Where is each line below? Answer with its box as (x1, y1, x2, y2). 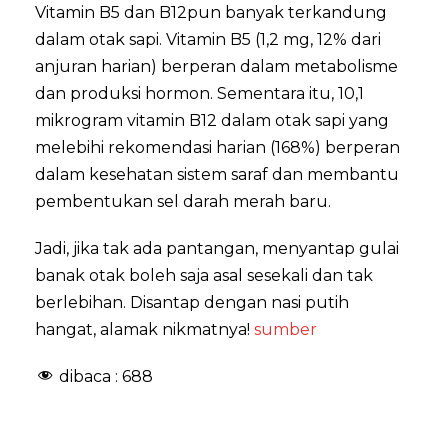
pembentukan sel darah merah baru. (35, 191, 331, 211)
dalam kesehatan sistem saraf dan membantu (35, 164, 399, 184)
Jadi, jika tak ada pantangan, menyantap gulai (35, 238, 399, 258)
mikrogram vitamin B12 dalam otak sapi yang (35, 110, 389, 130)
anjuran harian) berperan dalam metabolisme (35, 56, 398, 76)
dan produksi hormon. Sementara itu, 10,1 (35, 83, 364, 103)
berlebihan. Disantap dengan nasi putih (35, 292, 349, 312)
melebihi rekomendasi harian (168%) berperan (35, 137, 400, 157)
